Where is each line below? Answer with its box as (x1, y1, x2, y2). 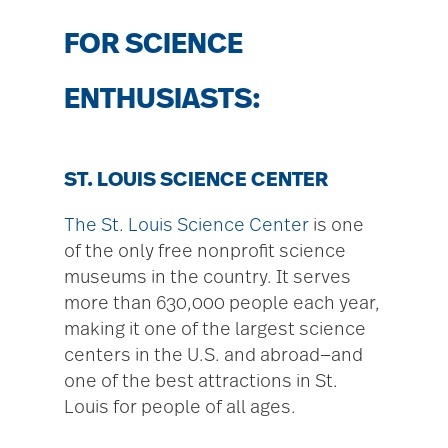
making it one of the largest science (64, 320, 366, 339)
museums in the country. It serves (64, 268, 351, 287)
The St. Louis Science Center (64, 216, 309, 235)
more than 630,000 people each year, (64, 294, 380, 313)
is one (309, 216, 364, 235)
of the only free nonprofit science (64, 242, 346, 261)
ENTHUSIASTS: (64, 86, 267, 115)
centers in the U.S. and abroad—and (64, 346, 363, 365)
